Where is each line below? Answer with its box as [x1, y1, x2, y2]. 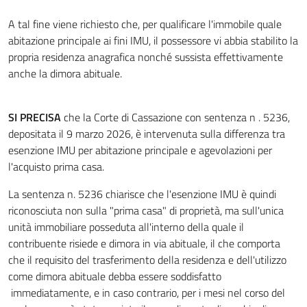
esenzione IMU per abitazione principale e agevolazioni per [8, 142, 272, 158]
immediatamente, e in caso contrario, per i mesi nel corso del [8, 284, 285, 301]
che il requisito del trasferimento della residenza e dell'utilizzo [8, 251, 286, 268]
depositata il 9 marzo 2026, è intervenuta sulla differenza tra [8, 125, 285, 142]
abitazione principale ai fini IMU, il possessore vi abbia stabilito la [8, 32, 298, 49]
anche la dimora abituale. [8, 65, 122, 82]
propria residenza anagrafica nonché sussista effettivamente [8, 49, 283, 65]
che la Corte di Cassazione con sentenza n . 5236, [61, 109, 290, 125]
